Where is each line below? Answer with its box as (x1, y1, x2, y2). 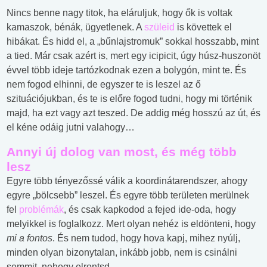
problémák (19, 204, 64, 215)
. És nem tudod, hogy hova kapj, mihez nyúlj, (52, 233, 240, 244)
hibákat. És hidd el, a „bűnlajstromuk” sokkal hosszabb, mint (7, 36, 259, 47)
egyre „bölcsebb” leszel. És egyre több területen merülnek (7, 190, 249, 201)
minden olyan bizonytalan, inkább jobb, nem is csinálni (7, 247, 237, 258)
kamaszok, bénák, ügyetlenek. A (7, 22, 144, 33)
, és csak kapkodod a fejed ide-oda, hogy (64, 204, 236, 215)
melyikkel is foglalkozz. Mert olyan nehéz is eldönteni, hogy (7, 219, 256, 229)
